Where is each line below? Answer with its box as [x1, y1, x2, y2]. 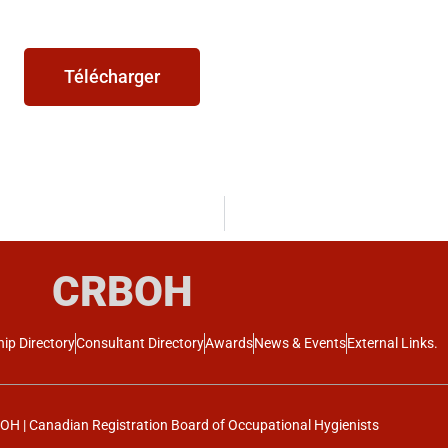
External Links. [347, 335, 438, 352]
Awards [205, 335, 253, 352]
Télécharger [63, 66, 160, 88]
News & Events [254, 335, 346, 352]
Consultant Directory [76, 335, 204, 352]
